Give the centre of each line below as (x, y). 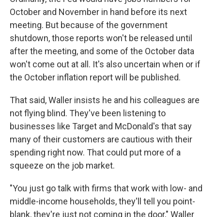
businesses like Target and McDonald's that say (101, 126)
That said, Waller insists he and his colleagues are (105, 100)
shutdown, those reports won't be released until (101, 38)
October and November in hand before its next (98, 12)
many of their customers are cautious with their (101, 139)
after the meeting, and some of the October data (102, 51)
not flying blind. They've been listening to (88, 113)
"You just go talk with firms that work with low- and (106, 188)
